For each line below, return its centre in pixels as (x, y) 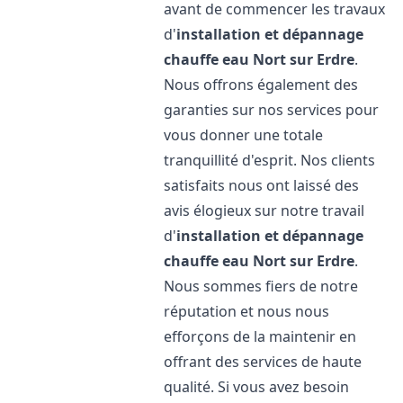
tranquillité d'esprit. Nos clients (270, 160)
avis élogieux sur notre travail (264, 210)
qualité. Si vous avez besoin (257, 387)
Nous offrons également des (261, 85)
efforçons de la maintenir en (260, 336)
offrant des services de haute (263, 362)
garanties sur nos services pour (272, 110)
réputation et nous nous (247, 311)
